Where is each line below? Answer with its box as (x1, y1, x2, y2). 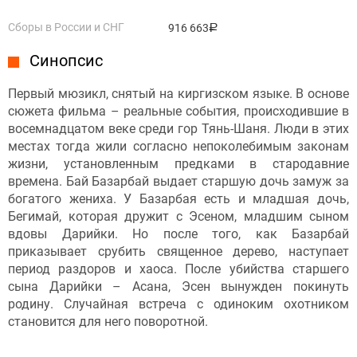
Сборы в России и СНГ (8, 20, 124, 33)
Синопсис (29, 50, 103, 70)
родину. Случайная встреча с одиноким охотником (8, 296, 349, 312)
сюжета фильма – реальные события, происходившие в (8, 103, 349, 119)
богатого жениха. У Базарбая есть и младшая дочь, (8, 190, 349, 206)
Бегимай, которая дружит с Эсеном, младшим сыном (8, 208, 349, 224)
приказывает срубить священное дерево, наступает (8, 243, 349, 259)
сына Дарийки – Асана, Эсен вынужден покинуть (8, 278, 349, 294)
